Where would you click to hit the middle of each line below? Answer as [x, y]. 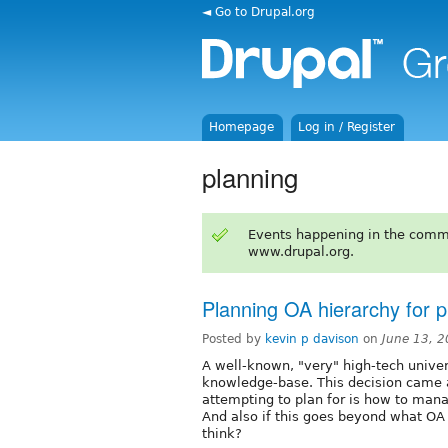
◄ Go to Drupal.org [258, 11]
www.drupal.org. [300, 251]
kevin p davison [312, 338]
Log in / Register [347, 127]
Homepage [242, 127]
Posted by [233, 338]
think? [222, 433]
